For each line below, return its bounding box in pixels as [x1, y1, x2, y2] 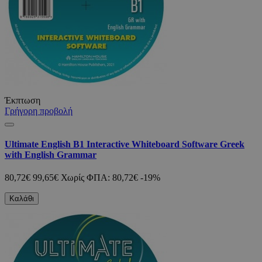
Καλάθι [9, 194, 34, 204]
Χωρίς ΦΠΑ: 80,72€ [61, 173, 138, 183]
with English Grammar [5, 149, 96, 160]
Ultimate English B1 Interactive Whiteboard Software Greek [5, 139, 244, 149]
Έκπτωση [5, 95, 40, 105]
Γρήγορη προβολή [5, 105, 73, 116]
